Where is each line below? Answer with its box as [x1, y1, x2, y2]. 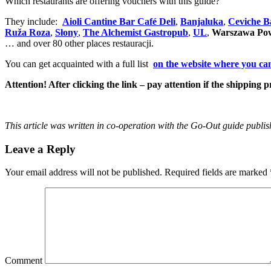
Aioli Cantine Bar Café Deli [62, 16, 175, 27]
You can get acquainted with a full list [5, 58, 153, 69]
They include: [5, 16, 62, 27]
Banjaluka [180, 16, 223, 27]
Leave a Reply [5, 142, 76, 155]
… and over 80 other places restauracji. [5, 38, 154, 48]
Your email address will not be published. [5, 167, 162, 178]
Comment [5, 255, 42, 266]
